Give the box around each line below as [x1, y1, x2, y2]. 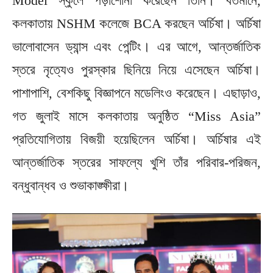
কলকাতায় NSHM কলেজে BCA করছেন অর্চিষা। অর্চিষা [12, 16, 261, 32]
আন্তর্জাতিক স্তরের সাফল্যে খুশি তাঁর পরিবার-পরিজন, [12, 155, 261, 171]
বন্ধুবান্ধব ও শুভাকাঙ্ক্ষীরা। [12, 178, 129, 194]
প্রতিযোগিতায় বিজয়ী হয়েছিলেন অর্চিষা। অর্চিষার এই [12, 132, 261, 147]
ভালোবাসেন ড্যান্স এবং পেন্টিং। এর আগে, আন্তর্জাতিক [12, 39, 261, 55]
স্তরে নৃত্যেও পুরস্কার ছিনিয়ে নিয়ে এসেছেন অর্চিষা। [12, 62, 261, 78]
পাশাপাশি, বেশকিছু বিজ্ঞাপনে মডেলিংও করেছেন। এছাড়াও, [12, 85, 261, 101]
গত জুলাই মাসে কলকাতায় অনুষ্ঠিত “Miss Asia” [12, 108, 261, 124]
